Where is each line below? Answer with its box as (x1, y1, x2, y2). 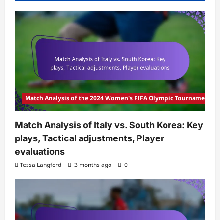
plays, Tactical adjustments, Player (15, 133, 164, 143)
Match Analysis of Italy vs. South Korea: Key (15, 119, 203, 130)
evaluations (15, 146, 65, 157)
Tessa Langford (20, 160, 61, 169)
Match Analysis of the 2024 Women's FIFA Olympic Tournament (25, 93, 211, 102)
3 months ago (73, 160, 113, 169)
